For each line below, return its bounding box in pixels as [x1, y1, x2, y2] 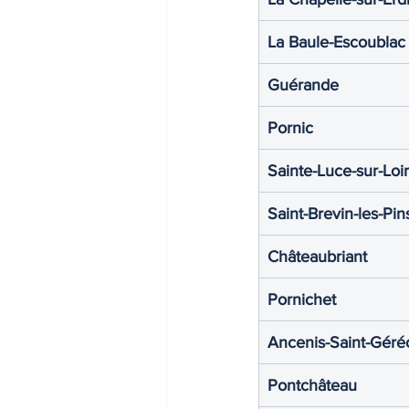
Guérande [267, 75, 339, 94]
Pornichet [267, 289, 336, 309]
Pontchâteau [267, 375, 357, 394]
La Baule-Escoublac [267, 32, 405, 51]
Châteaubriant [267, 246, 367, 266]
